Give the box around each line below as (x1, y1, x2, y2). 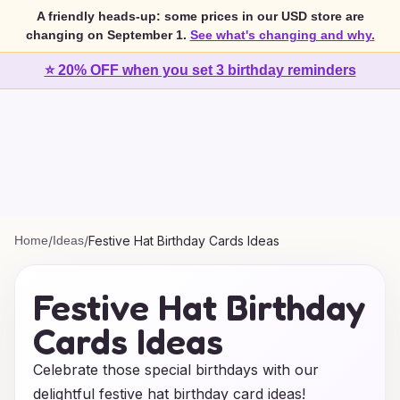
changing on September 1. (25, 28, 187, 42)
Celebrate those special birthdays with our (33, 361, 319, 379)
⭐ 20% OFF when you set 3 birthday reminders (44, 62, 356, 78)
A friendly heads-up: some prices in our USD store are (36, 9, 364, 23)
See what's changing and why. (189, 28, 375, 42)
